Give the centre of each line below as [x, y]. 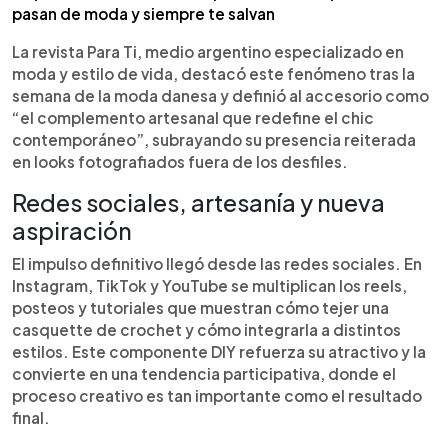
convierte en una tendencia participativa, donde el [204, 373]
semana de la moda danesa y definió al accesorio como [220, 95]
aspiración [72, 230]
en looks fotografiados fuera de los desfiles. [180, 161]
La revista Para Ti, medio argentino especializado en [208, 51]
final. [31, 417]
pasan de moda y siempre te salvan [143, 13]
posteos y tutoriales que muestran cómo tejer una [200, 307]
